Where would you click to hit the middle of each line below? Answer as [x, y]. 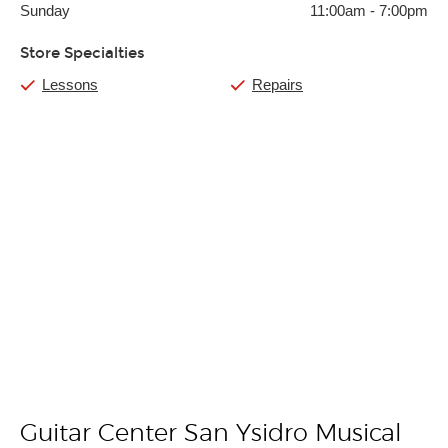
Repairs [277, 84]
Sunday [45, 10]
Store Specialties [82, 53]
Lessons [70, 84]
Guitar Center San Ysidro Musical [211, 434]
